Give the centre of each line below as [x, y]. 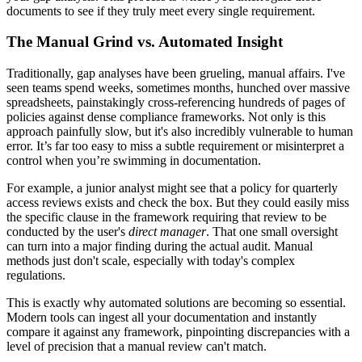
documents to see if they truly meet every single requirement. [161, 11]
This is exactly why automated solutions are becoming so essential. [176, 302]
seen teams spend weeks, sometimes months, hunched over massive [178, 87]
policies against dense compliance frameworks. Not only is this [166, 116]
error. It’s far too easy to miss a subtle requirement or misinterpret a [175, 145]
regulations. [36, 275]
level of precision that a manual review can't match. [137, 346]
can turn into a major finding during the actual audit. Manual [160, 246]
